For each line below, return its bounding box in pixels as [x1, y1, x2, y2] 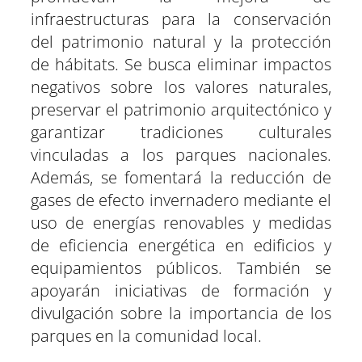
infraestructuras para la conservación [31, 7, 331, 30]
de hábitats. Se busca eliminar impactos [31, 53, 331, 75]
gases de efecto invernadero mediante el [31, 188, 331, 211]
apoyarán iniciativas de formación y [31, 279, 331, 301]
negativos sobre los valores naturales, [31, 75, 331, 98]
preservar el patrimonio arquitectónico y [31, 98, 331, 120]
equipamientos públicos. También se [31, 256, 331, 279]
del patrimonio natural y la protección [31, 30, 331, 53]
